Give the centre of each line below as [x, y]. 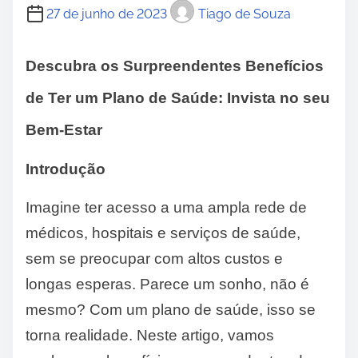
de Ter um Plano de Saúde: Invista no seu [178, 98]
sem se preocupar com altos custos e [154, 259]
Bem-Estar [64, 130]
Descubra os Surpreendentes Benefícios [175, 66]
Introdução [66, 169]
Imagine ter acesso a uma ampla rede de [166, 208]
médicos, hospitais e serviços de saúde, [163, 233]
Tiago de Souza [245, 14]
